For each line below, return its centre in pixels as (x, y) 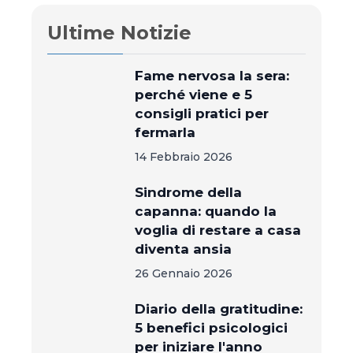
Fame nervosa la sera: (212, 76)
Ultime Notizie (119, 33)
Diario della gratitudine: (219, 309)
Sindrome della (189, 192)
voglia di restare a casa (218, 230)
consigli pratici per (202, 113)
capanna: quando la (206, 211)
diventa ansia (184, 249)
